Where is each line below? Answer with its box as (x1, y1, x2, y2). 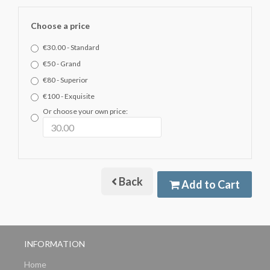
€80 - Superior (43, 75, 88, 85)
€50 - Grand (43, 59, 81, 69)
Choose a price (31, 20, 90, 31)
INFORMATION (24, 238, 85, 249)
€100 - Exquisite (43, 92, 95, 101)
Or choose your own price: (43, 107, 128, 116)
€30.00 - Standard (43, 43, 99, 52)
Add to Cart (180, 178, 240, 192)
